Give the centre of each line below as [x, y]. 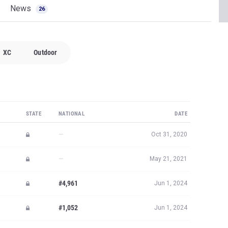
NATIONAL [72, 114]
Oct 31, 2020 [169, 134]
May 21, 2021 [168, 159]
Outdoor [46, 52]
